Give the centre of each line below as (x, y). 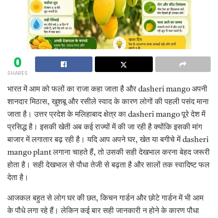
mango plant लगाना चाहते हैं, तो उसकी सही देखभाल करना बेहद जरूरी (109, 153)
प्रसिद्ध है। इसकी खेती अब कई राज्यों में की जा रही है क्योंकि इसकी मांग (105, 127)
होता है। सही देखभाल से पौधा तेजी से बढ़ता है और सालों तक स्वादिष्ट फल (109, 165)
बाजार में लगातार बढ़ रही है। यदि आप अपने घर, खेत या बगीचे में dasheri (108, 140)
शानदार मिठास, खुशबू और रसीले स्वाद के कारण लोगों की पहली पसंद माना (108, 102)
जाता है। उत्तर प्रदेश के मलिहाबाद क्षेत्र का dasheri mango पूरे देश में (106, 115)
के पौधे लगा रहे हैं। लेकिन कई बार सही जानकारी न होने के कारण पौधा (103, 211)
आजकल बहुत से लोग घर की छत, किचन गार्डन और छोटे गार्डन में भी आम (105, 198)
